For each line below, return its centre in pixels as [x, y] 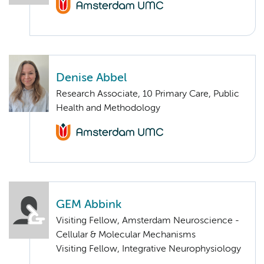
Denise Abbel [91, 78]
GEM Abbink [89, 205]
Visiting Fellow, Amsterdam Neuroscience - [148, 221]
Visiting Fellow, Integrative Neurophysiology [148, 250]
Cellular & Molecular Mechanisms [126, 235]
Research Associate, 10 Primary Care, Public [148, 94]
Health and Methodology [108, 108]
